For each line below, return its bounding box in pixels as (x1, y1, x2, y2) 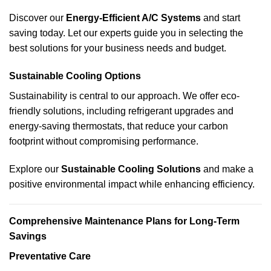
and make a (201, 163, 253, 174)
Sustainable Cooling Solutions (61, 163, 201, 174)
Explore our (9, 163, 61, 174)
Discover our (9, 13, 66, 24)
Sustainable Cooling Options (9, 70, 141, 81)
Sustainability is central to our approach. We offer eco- (9, 90, 240, 101)
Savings (9, 231, 47, 242)
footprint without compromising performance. (9, 135, 198, 146)
